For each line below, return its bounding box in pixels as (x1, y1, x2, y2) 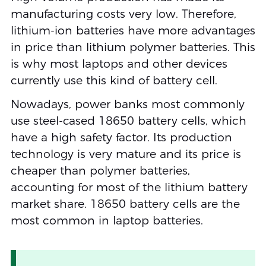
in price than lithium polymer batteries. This (10, 40, 255, 55)
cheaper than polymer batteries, (10, 164, 190, 178)
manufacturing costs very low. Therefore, (10, 7, 236, 21)
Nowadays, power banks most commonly (10, 97, 245, 112)
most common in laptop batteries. (10, 214, 203, 228)
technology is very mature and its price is (10, 147, 241, 161)
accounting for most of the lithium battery (10, 180, 248, 195)
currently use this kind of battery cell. (10, 74, 217, 88)
